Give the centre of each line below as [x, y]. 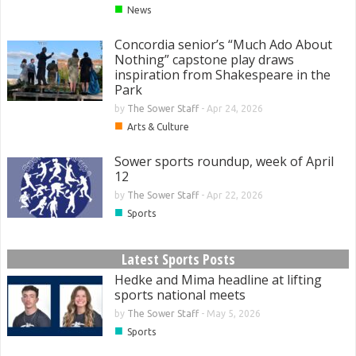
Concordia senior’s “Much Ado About [223, 45]
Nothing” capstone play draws [204, 60]
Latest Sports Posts [178, 259]
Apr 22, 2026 [235, 195]
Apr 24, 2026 [235, 109]
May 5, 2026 [234, 314]
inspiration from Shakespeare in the [222, 75]
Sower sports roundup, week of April [224, 162]
